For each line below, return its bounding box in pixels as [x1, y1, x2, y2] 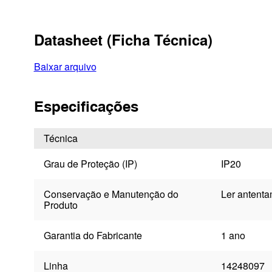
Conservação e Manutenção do [43, 187, 178, 202]
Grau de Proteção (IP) [43, 157, 137, 171]
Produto [43, 198, 78, 212]
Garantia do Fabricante [43, 228, 142, 243]
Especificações [33, 98, 138, 115]
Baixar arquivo [33, 59, 97, 74]
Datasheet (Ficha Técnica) [33, 29, 212, 50]
